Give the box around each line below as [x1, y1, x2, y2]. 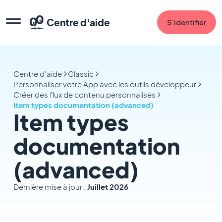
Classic [67, 69, 94, 78]
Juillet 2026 [87, 182, 128, 191]
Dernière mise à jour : [13, 182, 87, 191]
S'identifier [167, 17, 206, 27]
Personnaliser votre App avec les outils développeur [13, 79, 196, 89]
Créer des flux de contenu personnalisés [13, 90, 156, 99]
